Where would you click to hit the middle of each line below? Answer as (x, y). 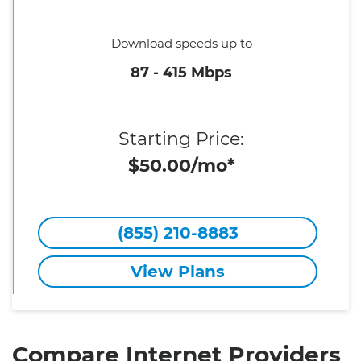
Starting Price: (181, 139)
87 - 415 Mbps (181, 73)
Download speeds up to (181, 43)
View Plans (178, 272)
